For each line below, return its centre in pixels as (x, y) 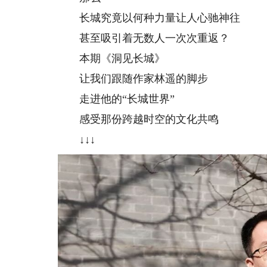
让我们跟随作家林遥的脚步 (133, 79)
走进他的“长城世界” (117, 99)
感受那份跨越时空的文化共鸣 (139, 119)
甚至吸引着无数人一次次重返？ (144, 38)
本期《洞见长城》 (112, 58)
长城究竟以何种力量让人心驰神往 (149, 18)
